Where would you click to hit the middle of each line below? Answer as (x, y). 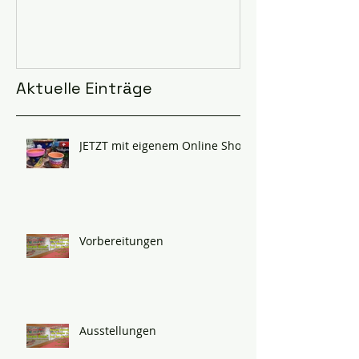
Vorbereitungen (121, 240)
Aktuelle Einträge (84, 88)
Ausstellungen (118, 330)
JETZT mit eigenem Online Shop (164, 145)
